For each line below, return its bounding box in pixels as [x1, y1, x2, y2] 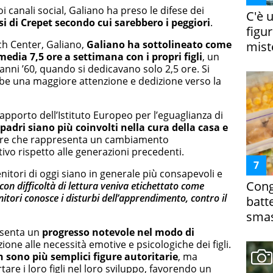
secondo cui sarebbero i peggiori [52, 16, 210, 30]
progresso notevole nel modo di [42, 225, 194, 239]
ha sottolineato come [127, 38, 232, 52]
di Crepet [9, 16, 52, 30]
